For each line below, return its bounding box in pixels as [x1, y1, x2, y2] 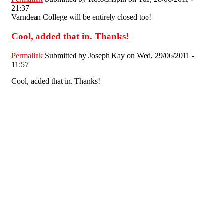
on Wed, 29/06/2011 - [125, 51, 194, 60]
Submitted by [45, 51, 88, 60]
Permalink [11, 51, 43, 60]
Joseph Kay [88, 51, 125, 60]
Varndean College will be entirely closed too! [11, 13, 151, 22]
